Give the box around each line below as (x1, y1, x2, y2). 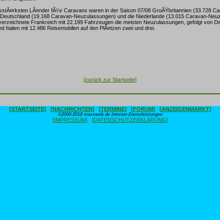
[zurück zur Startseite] (83, 76, 137, 82)
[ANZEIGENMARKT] (159, 106, 211, 112)
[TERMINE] (98, 106, 127, 112)
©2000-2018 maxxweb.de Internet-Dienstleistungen (57, 112, 163, 117)
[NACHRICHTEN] (50, 106, 94, 112)
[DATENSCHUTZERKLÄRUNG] (91, 117, 168, 123)
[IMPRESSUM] (52, 117, 87, 123)
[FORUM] (131, 106, 155, 112)
